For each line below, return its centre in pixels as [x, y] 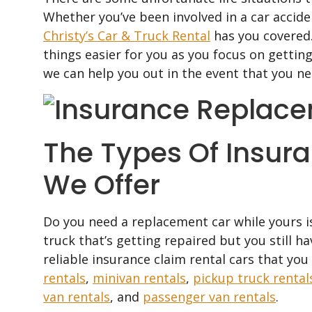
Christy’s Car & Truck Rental [127, 36]
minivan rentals [139, 278]
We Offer [102, 185]
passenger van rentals [209, 297]
